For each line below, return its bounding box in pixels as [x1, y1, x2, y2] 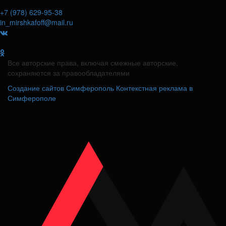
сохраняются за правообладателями [8, 68, 130, 78]
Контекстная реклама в [116, 83, 193, 93]
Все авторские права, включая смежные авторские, [8, 58, 178, 68]
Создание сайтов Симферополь [8, 83, 116, 93]
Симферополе [8, 93, 56, 103]
